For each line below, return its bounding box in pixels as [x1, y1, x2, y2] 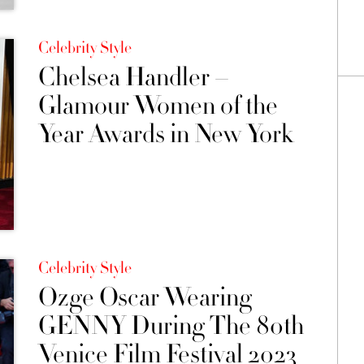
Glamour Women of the [37, 88, 278, 123]
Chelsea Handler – [37, 59, 229, 94]
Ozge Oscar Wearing [37, 279, 252, 314]
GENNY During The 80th [37, 308, 304, 343]
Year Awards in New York [37, 116, 293, 151]
